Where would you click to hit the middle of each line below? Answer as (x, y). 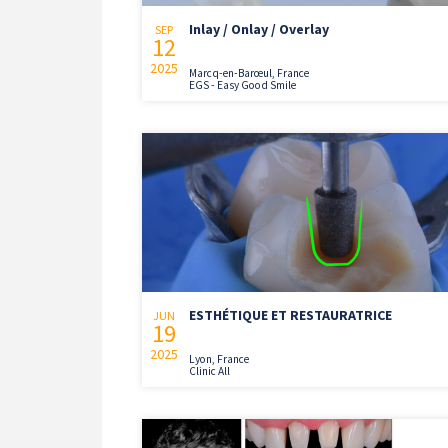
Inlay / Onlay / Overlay (259, 28)
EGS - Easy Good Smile (242, 84)
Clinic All (209, 371)
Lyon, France (219, 359)
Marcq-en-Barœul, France (249, 72)
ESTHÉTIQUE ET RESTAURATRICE (290, 315)
